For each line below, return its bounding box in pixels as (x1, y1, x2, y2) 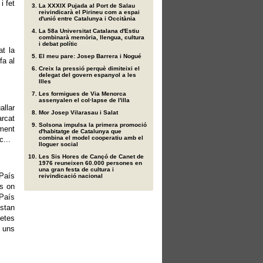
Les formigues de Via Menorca (39, 90, 126, 97)
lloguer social (39, 141, 78, 147)
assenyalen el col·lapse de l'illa (39, 97, 130, 103)
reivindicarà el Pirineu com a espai (39, 9, 140, 15)
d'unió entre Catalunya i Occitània (39, 15, 136, 22)
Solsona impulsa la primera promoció (39, 122, 147, 128)
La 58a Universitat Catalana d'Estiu (39, 28, 139, 34)
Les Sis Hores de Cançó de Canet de (39, 153, 144, 160)
